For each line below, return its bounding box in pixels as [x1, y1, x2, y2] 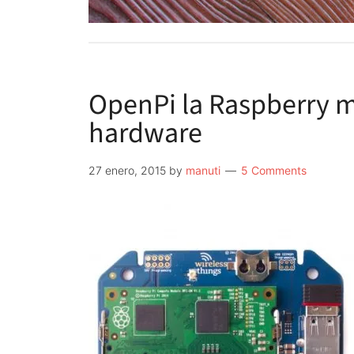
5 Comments [241, 164, 307, 177]
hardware [88, 113, 202, 153]
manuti [186, 164, 220, 177]
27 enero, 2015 [88, 164, 166, 177]
